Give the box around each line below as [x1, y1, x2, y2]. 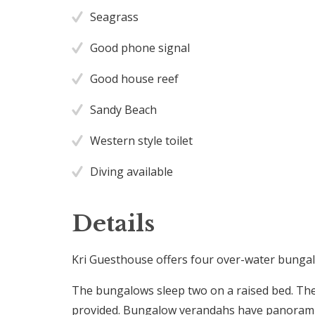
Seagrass [90, 8, 139, 25]
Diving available [90, 163, 174, 179]
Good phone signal [90, 39, 191, 56]
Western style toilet [90, 132, 193, 148]
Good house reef [90, 70, 179, 86]
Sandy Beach [90, 101, 157, 117]
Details [72, 209, 155, 238]
